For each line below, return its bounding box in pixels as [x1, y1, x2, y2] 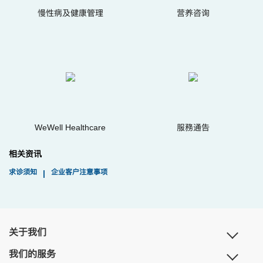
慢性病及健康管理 [37, 8, 103, 18]
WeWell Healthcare [35, 123, 106, 132]
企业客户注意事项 [51, 168, 107, 176]
